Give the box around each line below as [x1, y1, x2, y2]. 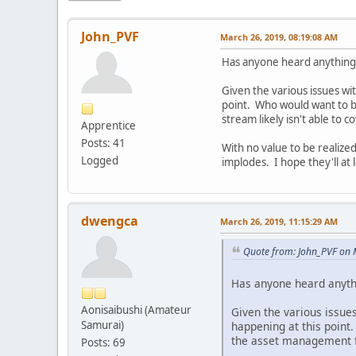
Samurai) [81, 317, 124, 332]
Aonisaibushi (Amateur [81, 302, 192, 317]
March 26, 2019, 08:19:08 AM [220, 30, 338, 43]
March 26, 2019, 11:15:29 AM [220, 215, 338, 227]
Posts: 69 [81, 335, 126, 350]
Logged [81, 153, 118, 168]
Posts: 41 [81, 135, 126, 150]
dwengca [81, 211, 138, 230]
